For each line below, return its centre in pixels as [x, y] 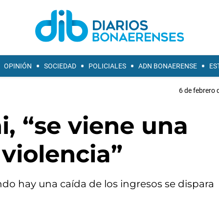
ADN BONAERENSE [168, 66]
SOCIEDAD [60, 66]
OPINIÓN [18, 66]
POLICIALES [107, 66]
